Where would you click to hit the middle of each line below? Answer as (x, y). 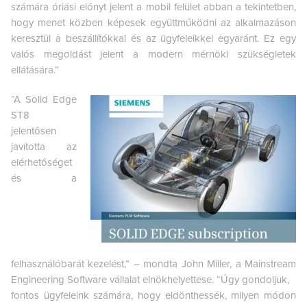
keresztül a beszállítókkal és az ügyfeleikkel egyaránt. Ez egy (153, 38)
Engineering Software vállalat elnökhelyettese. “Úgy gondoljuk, (150, 279)
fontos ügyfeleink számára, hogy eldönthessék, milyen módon (153, 295)
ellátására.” (35, 70)
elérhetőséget (41, 162)
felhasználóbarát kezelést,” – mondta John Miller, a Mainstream (153, 263)
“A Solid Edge (44, 99)
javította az (44, 146)
